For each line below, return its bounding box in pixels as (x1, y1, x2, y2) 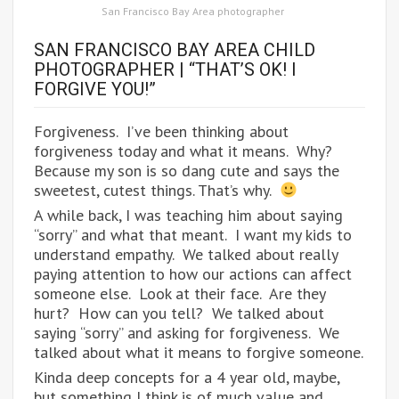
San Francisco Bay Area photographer (102, 4, 284, 19)
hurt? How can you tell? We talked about (34, 303, 324, 324)
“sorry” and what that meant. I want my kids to (34, 224, 352, 246)
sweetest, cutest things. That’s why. (34, 180, 280, 201)
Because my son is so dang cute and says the (34, 160, 339, 182)
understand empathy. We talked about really (34, 244, 338, 265)
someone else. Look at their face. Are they (34, 283, 325, 305)
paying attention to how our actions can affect (34, 264, 352, 285)
